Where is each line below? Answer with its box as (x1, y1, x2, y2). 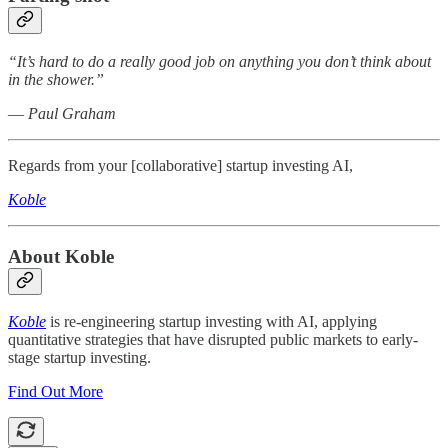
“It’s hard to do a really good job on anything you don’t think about (8, 52, 431, 70)
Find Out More (8, 383, 103, 401)
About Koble (8, 245, 114, 267)
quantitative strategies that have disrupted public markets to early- (8, 331, 418, 349)
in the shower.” (8, 70, 104, 88)
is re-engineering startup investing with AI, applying (46, 313, 377, 331)
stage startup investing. (8, 349, 151, 367)
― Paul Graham (8, 104, 116, 122)
